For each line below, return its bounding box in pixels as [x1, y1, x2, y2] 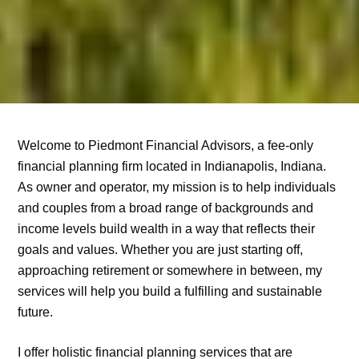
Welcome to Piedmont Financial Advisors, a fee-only [18, 138, 314, 152]
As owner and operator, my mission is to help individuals [18, 179, 337, 194]
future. [18, 305, 54, 319]
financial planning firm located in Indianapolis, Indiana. [18, 159, 327, 173]
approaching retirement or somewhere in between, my [18, 263, 323, 277]
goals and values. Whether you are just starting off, [18, 242, 304, 256]
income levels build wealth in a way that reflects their [18, 221, 316, 236]
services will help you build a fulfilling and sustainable [18, 284, 323, 298]
